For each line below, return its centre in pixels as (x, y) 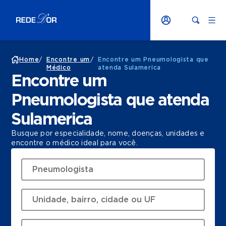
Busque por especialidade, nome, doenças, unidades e (108, 134)
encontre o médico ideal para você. (74, 143)
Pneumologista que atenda (110, 100)
